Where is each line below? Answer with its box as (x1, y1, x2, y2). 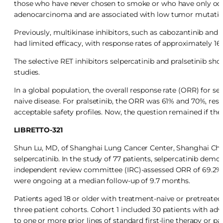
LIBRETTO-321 (14, 125, 63, 134)
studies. (14, 67, 40, 77)
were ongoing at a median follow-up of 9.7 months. (14, 176, 191, 185)
